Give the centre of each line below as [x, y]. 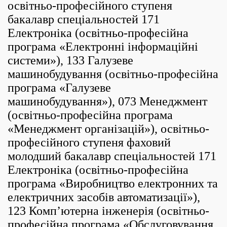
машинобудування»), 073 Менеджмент [107, 101]
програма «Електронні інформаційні [103, 47]
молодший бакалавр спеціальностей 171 [112, 156]
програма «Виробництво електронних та [113, 183]
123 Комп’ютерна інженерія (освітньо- [108, 211]
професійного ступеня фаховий [89, 142]
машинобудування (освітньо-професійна [113, 74]
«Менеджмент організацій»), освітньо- [108, 129]
